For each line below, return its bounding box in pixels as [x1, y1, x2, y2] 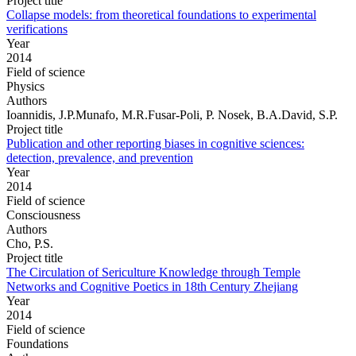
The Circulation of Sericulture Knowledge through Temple [6, 265, 300, 279]
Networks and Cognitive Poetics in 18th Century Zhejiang [6, 279, 298, 293]
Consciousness [6, 207, 80, 222]
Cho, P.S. [6, 236, 53, 250]
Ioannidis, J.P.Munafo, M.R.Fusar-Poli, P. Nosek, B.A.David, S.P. [6, 107, 338, 122]
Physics [6, 79, 44, 93]
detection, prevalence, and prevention [6, 150, 193, 164]
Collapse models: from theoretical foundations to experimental [6, 7, 316, 21]
